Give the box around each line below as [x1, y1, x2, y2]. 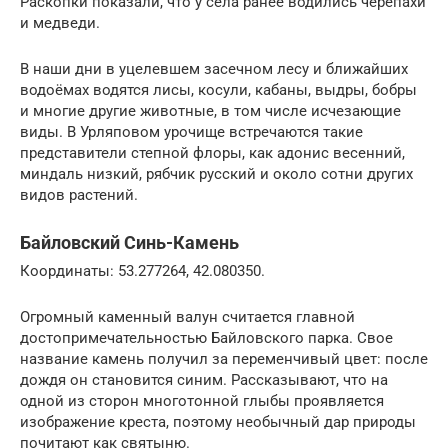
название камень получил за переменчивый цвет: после [20, 349, 428, 368]
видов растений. [20, 185, 138, 204]
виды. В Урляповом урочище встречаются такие [20, 122, 363, 141]
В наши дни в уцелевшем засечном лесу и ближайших [20, 59, 408, 78]
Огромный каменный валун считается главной [20, 307, 355, 326]
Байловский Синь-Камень [20, 231, 239, 253]
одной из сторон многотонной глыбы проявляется [20, 391, 384, 410]
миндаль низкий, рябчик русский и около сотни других [20, 164, 413, 183]
